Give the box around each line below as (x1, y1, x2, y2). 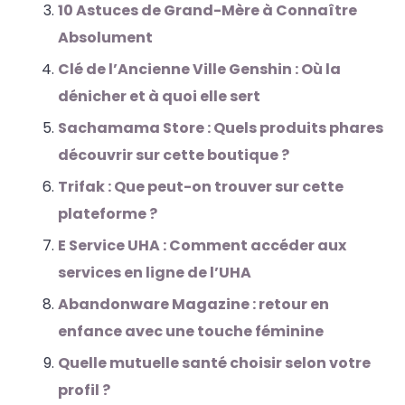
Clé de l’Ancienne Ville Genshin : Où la (58, 58, 341, 80)
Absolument (58, 26, 153, 48)
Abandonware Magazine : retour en (58, 293, 329, 315)
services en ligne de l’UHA (58, 261, 251, 283)
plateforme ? (58, 202, 157, 224)
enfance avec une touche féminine (58, 320, 324, 342)
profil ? (58, 379, 110, 400)
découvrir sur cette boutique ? (58, 144, 289, 165)
